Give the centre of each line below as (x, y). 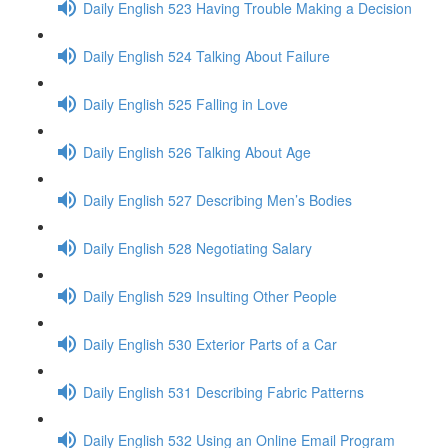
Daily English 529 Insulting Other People (210, 295)
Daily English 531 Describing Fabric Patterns (223, 391)
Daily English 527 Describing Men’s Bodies (217, 199)
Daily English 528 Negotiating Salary (197, 247)
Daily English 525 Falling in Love (185, 103)
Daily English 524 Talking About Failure (206, 55)
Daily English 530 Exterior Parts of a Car (210, 343)
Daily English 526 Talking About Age (197, 151)
